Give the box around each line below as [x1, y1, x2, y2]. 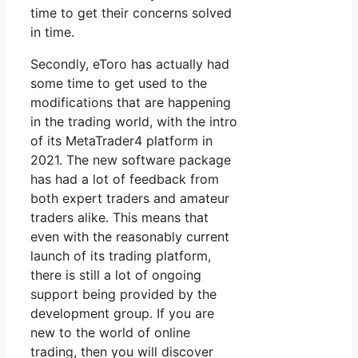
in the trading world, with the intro [30, 113, 237, 130]
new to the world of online [30, 324, 190, 341]
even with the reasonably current [30, 229, 229, 245]
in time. [30, 24, 74, 41]
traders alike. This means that [30, 209, 209, 226]
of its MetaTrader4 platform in [30, 133, 213, 149]
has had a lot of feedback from [30, 171, 219, 188]
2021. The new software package [30, 152, 231, 169]
